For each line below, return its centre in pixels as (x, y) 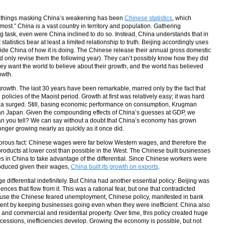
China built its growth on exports (115, 166)
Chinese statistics (148, 18)
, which (182, 18)
